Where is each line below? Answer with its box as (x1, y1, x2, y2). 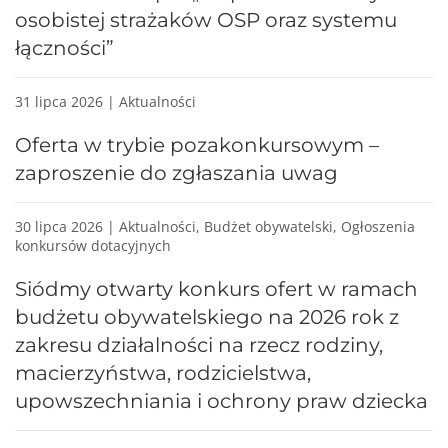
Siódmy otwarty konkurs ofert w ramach (15, 276, 418, 301)
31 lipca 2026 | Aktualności (15, 91, 196, 111)
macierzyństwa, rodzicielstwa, (15, 360, 311, 385)
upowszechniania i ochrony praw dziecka (15, 388, 428, 413)
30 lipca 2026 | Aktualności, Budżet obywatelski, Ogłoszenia (15, 216, 415, 236)
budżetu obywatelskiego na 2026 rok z (15, 304, 399, 329)
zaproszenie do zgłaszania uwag (15, 160, 338, 185)
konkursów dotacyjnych (15, 235, 171, 255)
